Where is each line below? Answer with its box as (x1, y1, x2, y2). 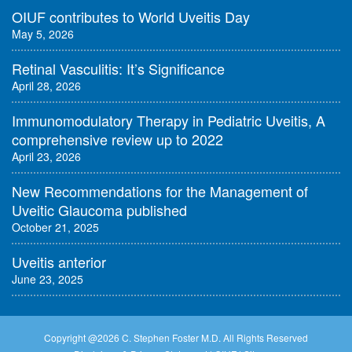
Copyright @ (44, 331, 97, 345)
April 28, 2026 (12, 78, 81, 94)
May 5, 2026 (12, 26, 74, 42)
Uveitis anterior (12, 251, 106, 273)
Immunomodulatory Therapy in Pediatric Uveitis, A (12, 110, 325, 131)
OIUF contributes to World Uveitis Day (12, 6, 250, 27)
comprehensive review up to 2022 (12, 129, 223, 150)
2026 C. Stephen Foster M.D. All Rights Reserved (97, 331, 308, 345)
